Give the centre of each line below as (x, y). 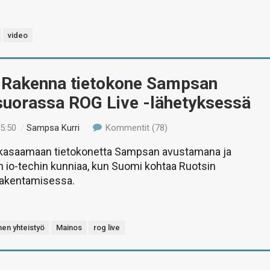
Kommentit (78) (135, 128)
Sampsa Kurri (53, 128)
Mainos (69, 228)
